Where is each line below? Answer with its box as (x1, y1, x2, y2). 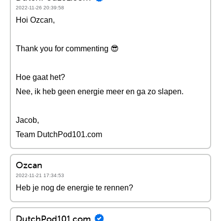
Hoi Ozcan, (16, 16, 55, 24)
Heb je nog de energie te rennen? (16, 184, 133, 192)
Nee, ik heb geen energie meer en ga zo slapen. (16, 87, 184, 96)
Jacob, (16, 116, 39, 124)
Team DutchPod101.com (16, 130, 102, 139)
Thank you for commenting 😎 (16, 44, 119, 53)
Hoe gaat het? (16, 73, 65, 81)
